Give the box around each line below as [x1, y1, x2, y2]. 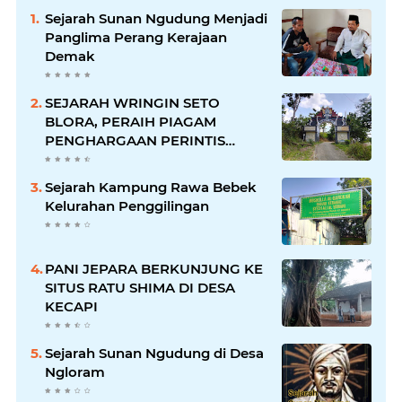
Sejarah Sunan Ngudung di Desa [45, 344, 264, 362]
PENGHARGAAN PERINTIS [45, 131, 225, 149]
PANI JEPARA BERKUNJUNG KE [45, 259, 263, 277]
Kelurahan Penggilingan [45, 197, 209, 214]
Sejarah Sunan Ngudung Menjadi [45, 9, 267, 27]
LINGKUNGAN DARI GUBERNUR [45, 150, 266, 168]
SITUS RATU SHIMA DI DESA [45, 278, 235, 296]
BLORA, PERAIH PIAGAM [45, 112, 216, 130]
